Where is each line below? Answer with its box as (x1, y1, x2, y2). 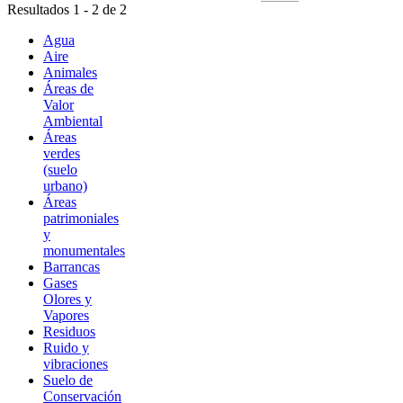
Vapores (43, 308, 89, 324)
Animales (43, 65, 97, 81)
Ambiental (43, 113, 103, 130)
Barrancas (43, 259, 100, 275)
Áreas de (43, 81, 94, 97)
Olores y (43, 291, 92, 308)
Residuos (43, 324, 95, 340)
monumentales (43, 243, 125, 259)
